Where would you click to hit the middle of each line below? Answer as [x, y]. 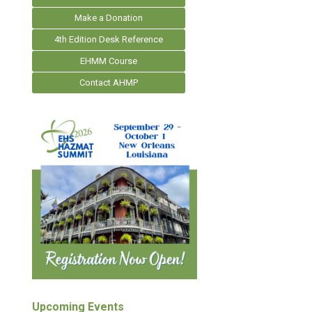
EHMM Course [109, 61]
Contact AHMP [109, 83]
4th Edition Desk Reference [109, 39]
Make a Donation [109, 18]
